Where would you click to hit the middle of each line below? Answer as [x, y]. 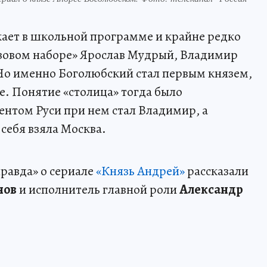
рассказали [217, 171]
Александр [211, 189]
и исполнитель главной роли [98, 189]
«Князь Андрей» [140, 171]
